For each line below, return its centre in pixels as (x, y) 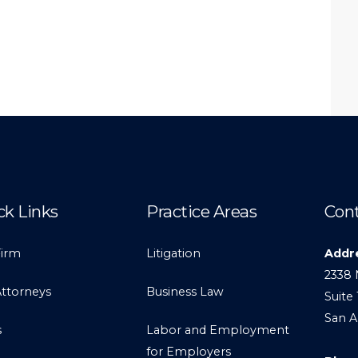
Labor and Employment (218, 330)
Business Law (185, 292)
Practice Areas (202, 212)
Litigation (174, 253)
